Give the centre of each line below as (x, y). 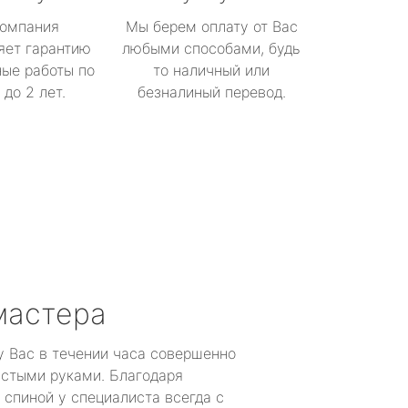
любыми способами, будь (211, 48)
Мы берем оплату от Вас (211, 26)
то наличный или (211, 70)
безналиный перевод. (211, 92)
